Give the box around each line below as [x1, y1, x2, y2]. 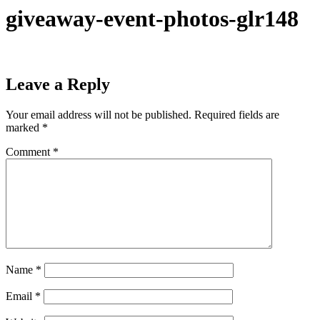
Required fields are [194, 108, 279, 121]
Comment [6, 145, 53, 158]
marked [6, 121, 42, 134]
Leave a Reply [6, 74, 110, 94]
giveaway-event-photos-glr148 [6, 6, 299, 32]
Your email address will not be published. [6, 108, 191, 121]
